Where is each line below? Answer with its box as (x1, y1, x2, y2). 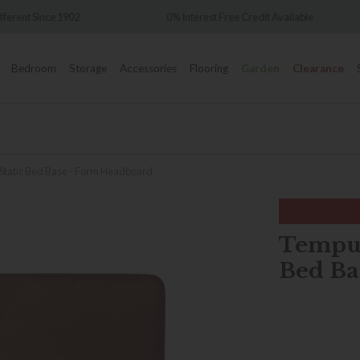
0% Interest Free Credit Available (28, 10, 176, 23)
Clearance (292, 62, 344, 75)
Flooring (190, 62, 228, 75)
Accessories (120, 62, 177, 75)
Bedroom (11, 62, 56, 75)
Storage (69, 62, 107, 75)
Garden (241, 62, 280, 75)
